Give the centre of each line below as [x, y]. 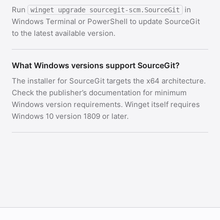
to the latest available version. [64, 33]
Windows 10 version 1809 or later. [70, 116]
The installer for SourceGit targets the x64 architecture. [109, 81]
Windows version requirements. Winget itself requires [106, 104]
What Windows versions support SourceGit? [96, 65]
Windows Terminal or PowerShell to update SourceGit [106, 21]
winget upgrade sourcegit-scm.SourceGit [105, 10]
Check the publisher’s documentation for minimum [99, 93]
